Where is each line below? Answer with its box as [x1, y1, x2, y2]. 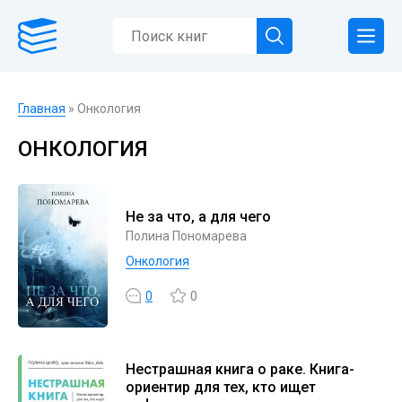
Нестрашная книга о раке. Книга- [126, 361, 354, 378]
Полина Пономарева [126, 229, 247, 243]
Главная [18, 101, 66, 116]
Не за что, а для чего [126, 208, 271, 225]
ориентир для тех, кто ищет [126, 379, 316, 396]
